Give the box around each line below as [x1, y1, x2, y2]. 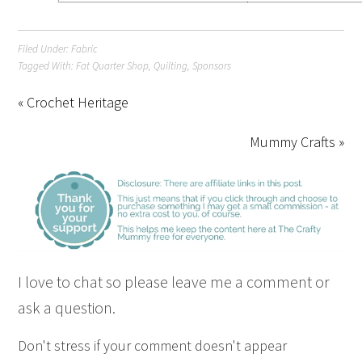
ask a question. [18, 297, 116, 318]
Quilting [154, 59, 188, 73]
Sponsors [192, 59, 232, 73]
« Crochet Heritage [18, 93, 129, 112]
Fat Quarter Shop [76, 59, 149, 73]
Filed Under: [18, 42, 72, 56]
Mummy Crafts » [249, 133, 344, 151]
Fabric [71, 42, 99, 56]
